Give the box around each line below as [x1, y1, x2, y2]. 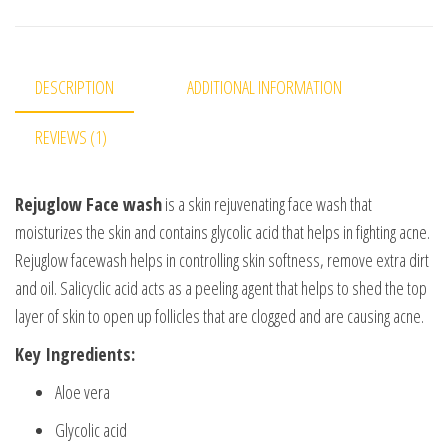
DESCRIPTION [35, 74, 114, 99]
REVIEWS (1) [35, 124, 107, 149]
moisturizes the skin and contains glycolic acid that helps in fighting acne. [15, 220, 430, 245]
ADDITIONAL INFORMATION [187, 74, 342, 99]
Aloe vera [55, 380, 110, 405]
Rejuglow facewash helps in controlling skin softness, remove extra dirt [15, 248, 429, 273]
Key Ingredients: [15, 342, 135, 367]
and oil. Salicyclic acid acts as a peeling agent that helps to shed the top [15, 276, 427, 301]
